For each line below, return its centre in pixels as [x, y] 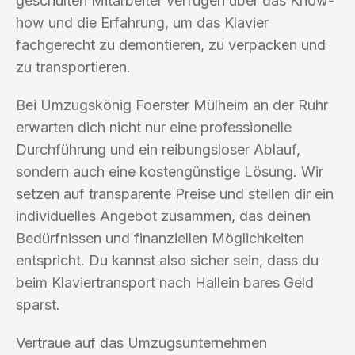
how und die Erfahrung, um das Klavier [142, 22]
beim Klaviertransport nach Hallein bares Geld [165, 282]
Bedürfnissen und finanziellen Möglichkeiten [160, 238]
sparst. [38, 304]
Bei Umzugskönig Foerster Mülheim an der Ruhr [172, 105]
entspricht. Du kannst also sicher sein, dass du [167, 260]
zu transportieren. [73, 67]
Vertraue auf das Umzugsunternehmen [141, 342]
